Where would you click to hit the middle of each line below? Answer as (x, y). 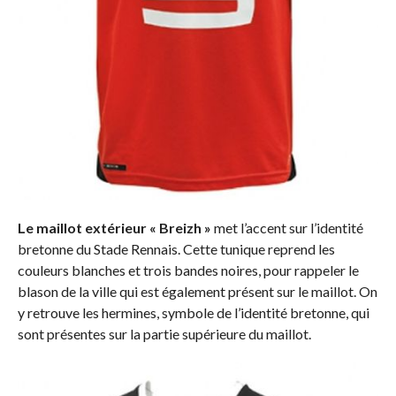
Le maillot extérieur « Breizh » (114, 227)
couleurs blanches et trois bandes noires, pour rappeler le (188, 270)
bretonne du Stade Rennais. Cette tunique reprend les (176, 248)
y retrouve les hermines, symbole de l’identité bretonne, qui (193, 312)
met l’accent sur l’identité (287, 227)
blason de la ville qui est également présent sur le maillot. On (197, 291)
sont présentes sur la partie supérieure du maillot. (164, 333)
